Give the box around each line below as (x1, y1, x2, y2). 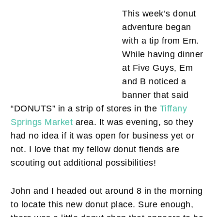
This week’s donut (122, 9, 196, 19)
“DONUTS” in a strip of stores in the (11, 104, 160, 114)
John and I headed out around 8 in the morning (11, 186, 203, 196)
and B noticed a (122, 77, 186, 87)
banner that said (122, 90, 189, 100)
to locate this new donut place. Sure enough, (11, 200, 194, 210)
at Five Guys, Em (122, 63, 193, 73)
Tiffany (159, 104, 187, 114)
